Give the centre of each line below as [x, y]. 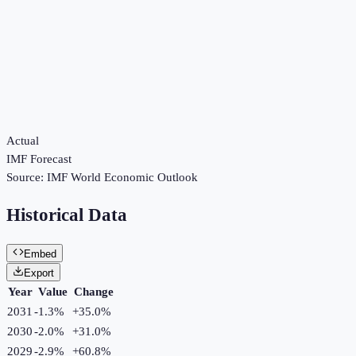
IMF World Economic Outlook [122, 178]
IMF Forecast [39, 159]
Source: [27, 178]
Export [39, 273]
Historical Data [67, 215]
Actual [23, 141]
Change [94, 291]
